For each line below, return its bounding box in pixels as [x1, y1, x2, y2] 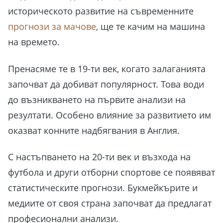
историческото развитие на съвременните [8, 5, 194, 17]
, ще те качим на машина [96, 20, 205, 33]
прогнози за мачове [8, 20, 96, 33]
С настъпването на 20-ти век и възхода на [8, 151, 191, 163]
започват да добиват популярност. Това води [8, 78, 204, 90]
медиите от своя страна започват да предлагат [8, 197, 212, 210]
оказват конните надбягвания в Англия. [8, 124, 182, 136]
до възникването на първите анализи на [8, 93, 186, 106]
